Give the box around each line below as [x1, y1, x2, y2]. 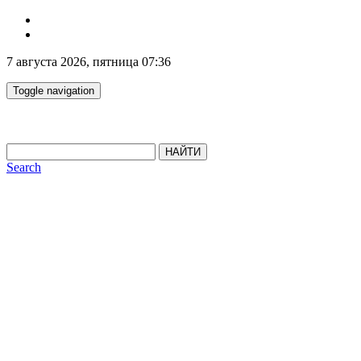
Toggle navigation [13, 85, 94, 97]
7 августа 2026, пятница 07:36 [6, 55, 171, 68]
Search [6, 160, 41, 174]
